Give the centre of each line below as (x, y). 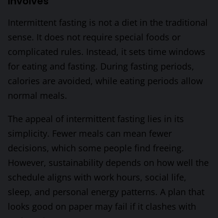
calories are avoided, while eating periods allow (105, 81)
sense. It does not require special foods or (94, 37)
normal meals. (37, 96)
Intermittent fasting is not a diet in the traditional (108, 23)
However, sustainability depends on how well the (108, 163)
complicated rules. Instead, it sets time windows (107, 52)
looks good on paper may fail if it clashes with (102, 207)
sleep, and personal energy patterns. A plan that (106, 192)
